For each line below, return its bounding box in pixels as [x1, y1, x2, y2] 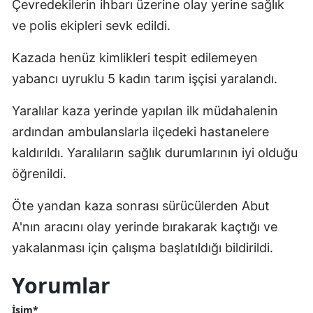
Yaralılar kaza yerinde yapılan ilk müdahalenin [12, 103, 278, 119]
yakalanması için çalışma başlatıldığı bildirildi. [12, 240, 273, 256]
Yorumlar [12, 271, 110, 300]
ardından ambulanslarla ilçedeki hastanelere [12, 124, 269, 140]
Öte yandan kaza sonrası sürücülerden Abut [12, 198, 270, 214]
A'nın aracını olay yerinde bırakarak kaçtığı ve [12, 219, 277, 235]
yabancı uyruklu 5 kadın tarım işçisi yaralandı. [12, 71, 277, 87]
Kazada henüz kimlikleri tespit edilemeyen [12, 50, 258, 66]
